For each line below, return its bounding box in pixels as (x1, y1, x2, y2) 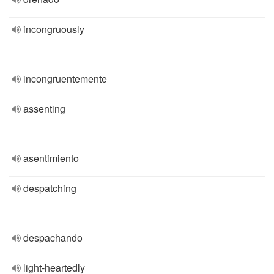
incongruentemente (23, 72, 107, 86)
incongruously (23, 22, 84, 36)
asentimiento (23, 151, 79, 165)
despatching (23, 181, 76, 195)
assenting (23, 102, 65, 116)
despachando (23, 231, 83, 245)
